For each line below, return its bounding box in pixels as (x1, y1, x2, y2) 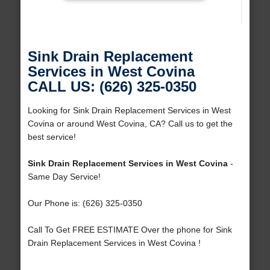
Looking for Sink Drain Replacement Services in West (27, 105, 231, 116)
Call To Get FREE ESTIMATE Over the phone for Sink (27, 225, 232, 235)
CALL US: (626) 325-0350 (27, 78, 196, 95)
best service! (27, 132, 76, 142)
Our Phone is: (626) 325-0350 (27, 198, 142, 209)
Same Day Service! (27, 172, 101, 182)
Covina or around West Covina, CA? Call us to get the (27, 119, 233, 129)
